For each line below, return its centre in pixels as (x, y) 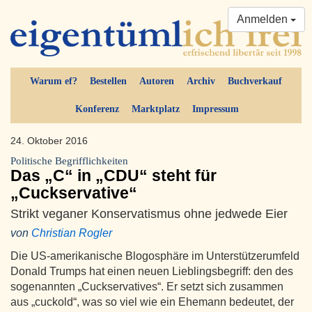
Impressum (215, 109)
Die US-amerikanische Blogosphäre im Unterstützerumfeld (155, 256)
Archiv (201, 81)
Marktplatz (155, 109)
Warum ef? (54, 81)
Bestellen (108, 81)
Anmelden (264, 19)
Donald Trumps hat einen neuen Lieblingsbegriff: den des (152, 272)
